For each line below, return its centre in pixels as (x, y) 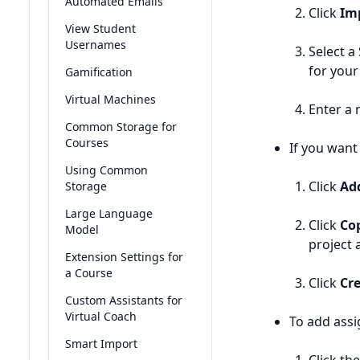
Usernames (96, 45)
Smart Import (101, 344)
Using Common (106, 170)
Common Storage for (121, 127)
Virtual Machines (110, 99)
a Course (89, 273)
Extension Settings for (124, 257)
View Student (100, 29)
